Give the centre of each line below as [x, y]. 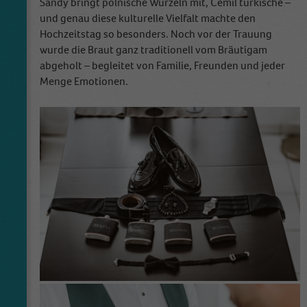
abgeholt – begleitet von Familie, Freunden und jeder [162, 66]
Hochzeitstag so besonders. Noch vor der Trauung [156, 34]
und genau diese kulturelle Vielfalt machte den [148, 19]
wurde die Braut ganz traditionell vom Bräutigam [153, 50]
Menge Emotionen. [84, 82]
